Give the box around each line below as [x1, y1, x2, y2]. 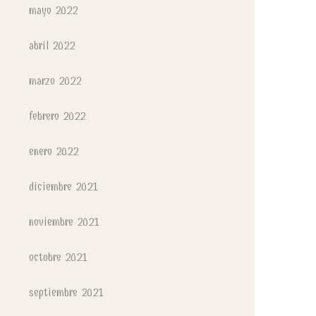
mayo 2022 [29, 4, 78, 17]
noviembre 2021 [29, 215, 99, 229]
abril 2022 [29, 39, 75, 52]
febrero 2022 [29, 109, 85, 123]
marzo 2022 [29, 74, 81, 87]
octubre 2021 [29, 250, 87, 264]
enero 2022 [29, 145, 78, 158]
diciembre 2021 [29, 180, 98, 193]
